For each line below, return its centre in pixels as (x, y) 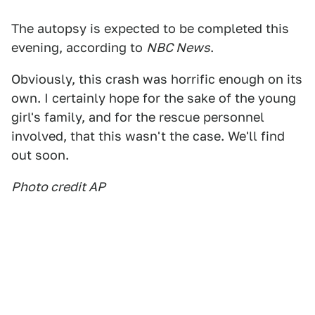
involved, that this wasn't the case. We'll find (148, 136)
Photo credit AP (58, 187)
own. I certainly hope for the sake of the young (154, 98)
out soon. (40, 155)
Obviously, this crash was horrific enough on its (157, 79)
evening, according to (79, 47)
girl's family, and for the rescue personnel (138, 117)
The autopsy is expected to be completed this (150, 28)
